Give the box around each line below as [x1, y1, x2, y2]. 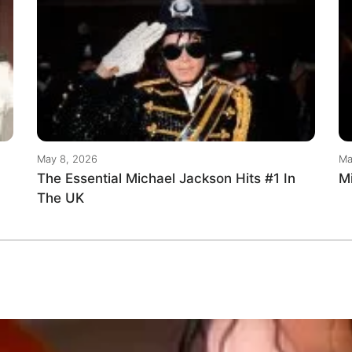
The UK [37, 190, 85, 207]
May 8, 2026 [37, 152, 98, 166]
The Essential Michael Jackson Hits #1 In [37, 170, 296, 187]
